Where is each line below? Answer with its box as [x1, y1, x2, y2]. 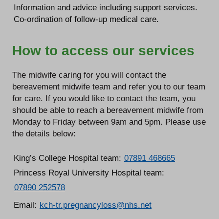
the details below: [12, 129, 76, 138]
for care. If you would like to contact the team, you [12, 93, 196, 103]
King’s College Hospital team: [14, 153, 124, 163]
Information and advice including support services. [14, 2, 197, 12]
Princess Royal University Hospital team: [14, 168, 164, 177]
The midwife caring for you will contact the [12, 70, 166, 79]
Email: [14, 200, 39, 210]
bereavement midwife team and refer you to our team [12, 82, 205, 91]
